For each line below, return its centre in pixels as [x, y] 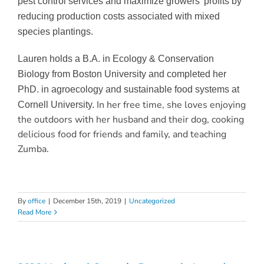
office [37, 201]
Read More [34, 212]
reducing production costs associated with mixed [118, 16]
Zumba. [33, 149]
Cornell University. [57, 105]
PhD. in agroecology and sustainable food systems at [128, 90]
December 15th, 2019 [87, 201]
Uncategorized [152, 201]
